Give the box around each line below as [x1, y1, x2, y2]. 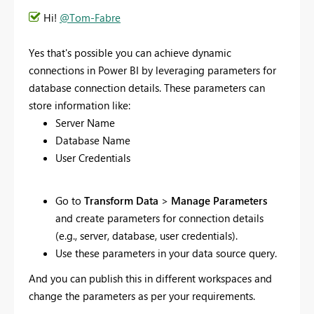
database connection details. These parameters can [29, 81, 265, 95]
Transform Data [83, 193, 158, 208]
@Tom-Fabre [60, 11, 121, 25]
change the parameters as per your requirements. [29, 289, 255, 303]
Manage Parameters [170, 193, 267, 208]
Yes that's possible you [29, 46, 132, 60]
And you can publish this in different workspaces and [29, 271, 272, 286]
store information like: [29, 98, 130, 113]
